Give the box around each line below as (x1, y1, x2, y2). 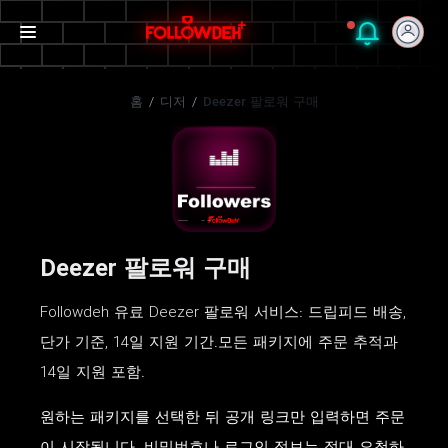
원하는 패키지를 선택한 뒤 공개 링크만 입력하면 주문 (40, 406, 405, 431)
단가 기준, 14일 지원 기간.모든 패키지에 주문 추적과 (40, 331, 398, 356)
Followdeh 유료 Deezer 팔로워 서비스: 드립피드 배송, (40, 301, 406, 326)
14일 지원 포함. (40, 361, 145, 386)
